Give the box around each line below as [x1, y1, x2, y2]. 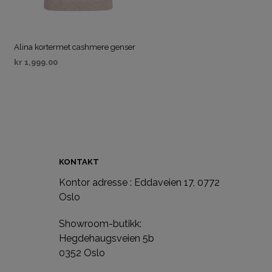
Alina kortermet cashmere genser [14, 42, 135, 52]
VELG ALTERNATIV [14, 73, 88, 83]
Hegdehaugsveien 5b [59, 232, 154, 244]
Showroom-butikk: [59, 217, 141, 229]
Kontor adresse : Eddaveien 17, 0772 [59, 176, 220, 188]
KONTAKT [59, 157, 99, 166]
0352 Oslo [59, 246, 105, 259]
